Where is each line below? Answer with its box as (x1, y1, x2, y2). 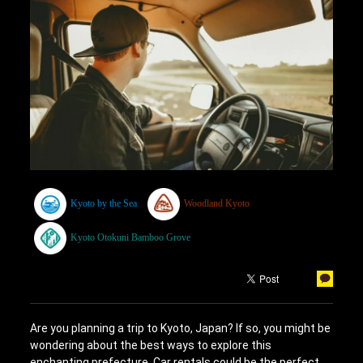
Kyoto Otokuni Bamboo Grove (70, 231, 191, 243)
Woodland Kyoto (184, 197, 250, 209)
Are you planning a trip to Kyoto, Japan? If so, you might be (30, 321, 331, 335)
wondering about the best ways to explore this (30, 338, 272, 352)
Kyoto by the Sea (70, 197, 138, 209)
